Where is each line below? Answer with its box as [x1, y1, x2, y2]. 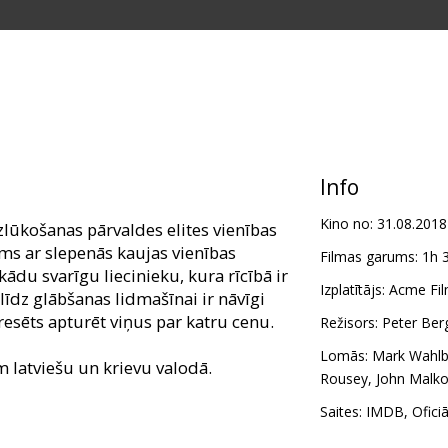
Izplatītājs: [319, 280, 385, 300]
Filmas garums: [319, 247, 418, 267]
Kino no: [319, 214, 373, 234]
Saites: [319, 402, 362, 422]
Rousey [319, 369, 368, 389]
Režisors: [319, 313, 378, 333]
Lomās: [319, 346, 368, 366]
